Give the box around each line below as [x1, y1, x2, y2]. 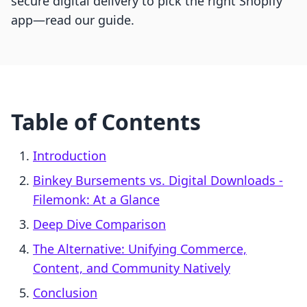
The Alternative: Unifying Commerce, [33, 241, 247, 258]
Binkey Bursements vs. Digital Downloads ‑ [33, 172, 283, 189]
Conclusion [33, 284, 97, 302]
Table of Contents [11, 107, 201, 137]
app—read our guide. [11, 12, 134, 29]
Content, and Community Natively [33, 260, 230, 277]
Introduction [33, 147, 106, 164]
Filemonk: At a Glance [33, 191, 160, 208]
